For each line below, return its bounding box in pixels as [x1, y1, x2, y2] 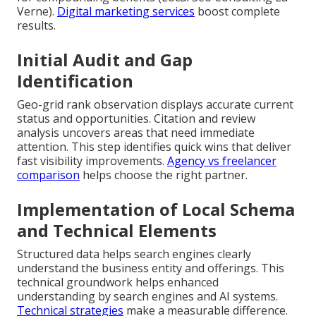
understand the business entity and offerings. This [17, 260, 284, 276]
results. [17, 18, 56, 34]
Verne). [17, 4, 57, 20]
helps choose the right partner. [80, 167, 248, 183]
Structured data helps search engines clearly [17, 246, 251, 262]
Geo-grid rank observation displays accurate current [17, 97, 293, 113]
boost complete [195, 4, 280, 20]
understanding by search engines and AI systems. [17, 288, 278, 305]
